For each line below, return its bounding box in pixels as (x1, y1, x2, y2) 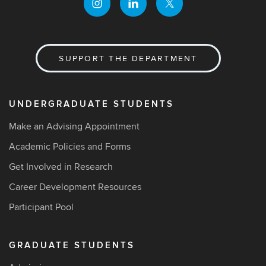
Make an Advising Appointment (9, 121, 140, 132)
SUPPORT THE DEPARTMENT (59, 53, 198, 64)
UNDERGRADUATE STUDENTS (9, 99, 174, 110)
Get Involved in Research (9, 161, 113, 173)
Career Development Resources (9, 181, 141, 193)
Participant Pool (9, 201, 74, 213)
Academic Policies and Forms (9, 141, 131, 153)
